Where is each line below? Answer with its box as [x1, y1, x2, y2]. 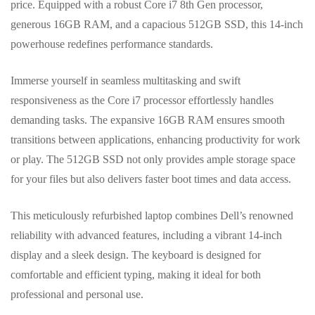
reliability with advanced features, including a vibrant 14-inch [11, 229, 282, 242]
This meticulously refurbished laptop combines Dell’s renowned [11, 210, 293, 222]
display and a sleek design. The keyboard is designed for [11, 249, 261, 262]
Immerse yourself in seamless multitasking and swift [11, 75, 240, 87]
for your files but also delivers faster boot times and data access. [11, 173, 291, 186]
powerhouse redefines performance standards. [11, 38, 213, 51]
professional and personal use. [11, 288, 143, 301]
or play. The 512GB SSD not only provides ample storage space [11, 153, 295, 166]
